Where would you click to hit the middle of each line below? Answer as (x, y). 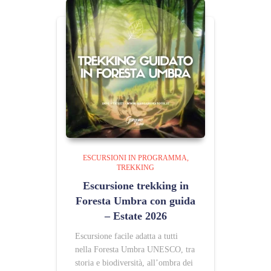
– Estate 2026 (135, 216)
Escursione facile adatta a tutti (126, 236)
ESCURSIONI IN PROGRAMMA (135, 158)
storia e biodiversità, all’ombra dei (134, 263)
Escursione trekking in (135, 186)
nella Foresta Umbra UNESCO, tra (135, 250)
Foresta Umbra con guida (135, 201)
